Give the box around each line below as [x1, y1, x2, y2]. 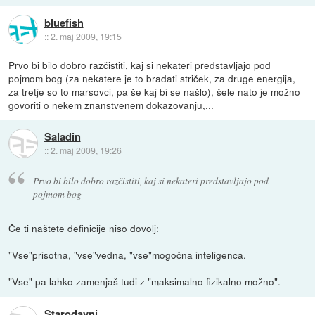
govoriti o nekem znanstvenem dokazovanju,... [8, 97, 214, 112]
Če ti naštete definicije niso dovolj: [8, 221, 160, 236]
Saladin [44, 128, 81, 144]
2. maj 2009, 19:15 [50, 30, 122, 42]
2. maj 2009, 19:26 [50, 143, 122, 156]
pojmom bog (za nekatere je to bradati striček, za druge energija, [8, 70, 296, 85]
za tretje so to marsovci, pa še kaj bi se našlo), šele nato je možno [8, 84, 301, 98]
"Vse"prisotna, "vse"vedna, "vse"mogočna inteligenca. [8, 247, 247, 262]
